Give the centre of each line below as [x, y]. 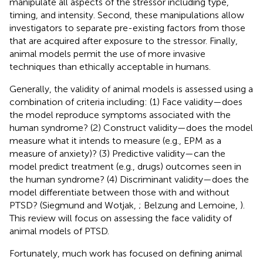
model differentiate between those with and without [119, 192]
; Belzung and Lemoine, [189, 205]
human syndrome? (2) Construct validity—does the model [131, 127]
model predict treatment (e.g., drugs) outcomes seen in [125, 166]
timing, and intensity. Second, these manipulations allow [127, 15]
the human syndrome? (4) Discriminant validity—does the [129, 179]
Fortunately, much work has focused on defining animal [126, 253]
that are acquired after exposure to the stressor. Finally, [124, 41]
